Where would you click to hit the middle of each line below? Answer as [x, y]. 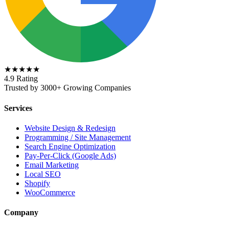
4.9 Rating [21, 79]
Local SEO [43, 174]
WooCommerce [50, 193]
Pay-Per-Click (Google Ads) [70, 156]
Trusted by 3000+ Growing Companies [67, 88]
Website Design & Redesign [70, 128]
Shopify [37, 184]
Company [21, 213]
